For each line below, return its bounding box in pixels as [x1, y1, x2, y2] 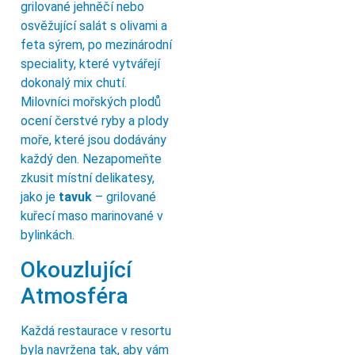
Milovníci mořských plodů [21, 94, 161, 110]
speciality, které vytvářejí [21, 56, 160, 72]
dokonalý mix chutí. [21, 75, 127, 91]
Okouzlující [21, 256, 132, 283]
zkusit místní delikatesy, [21, 170, 155, 186]
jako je [21, 189, 59, 205]
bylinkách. [21, 227, 74, 243]
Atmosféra [21, 282, 128, 309]
